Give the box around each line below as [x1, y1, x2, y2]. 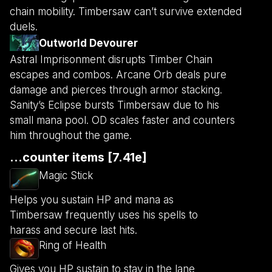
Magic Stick [39, 169, 93, 182]
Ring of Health [39, 239, 106, 251]
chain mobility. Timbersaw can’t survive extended [10, 5, 242, 18]
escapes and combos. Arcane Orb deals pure [10, 69, 226, 81]
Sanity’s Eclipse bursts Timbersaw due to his [10, 99, 219, 112]
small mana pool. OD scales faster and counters [10, 114, 235, 127]
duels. [10, 21, 38, 33]
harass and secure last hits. [10, 223, 137, 236]
